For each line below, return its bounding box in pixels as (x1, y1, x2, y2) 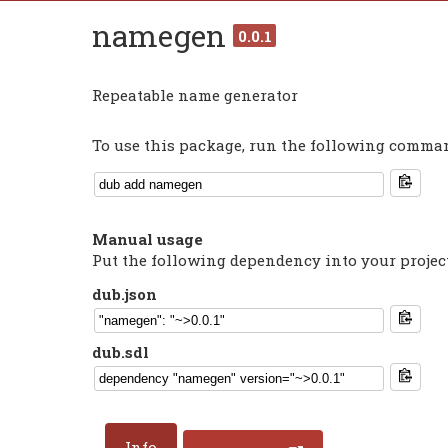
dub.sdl (92, 342, 149, 363)
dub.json (92, 283, 157, 304)
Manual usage (92, 228, 203, 249)
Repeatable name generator (92, 85, 298, 106)
